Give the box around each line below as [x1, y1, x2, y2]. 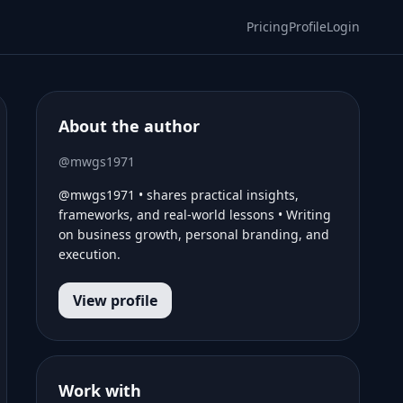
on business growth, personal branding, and [58, 226, 329, 243]
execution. [58, 246, 121, 263]
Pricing [246, 18, 289, 35]
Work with [58, 380, 141, 401]
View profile [73, 291, 157, 310]
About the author [58, 115, 200, 137]
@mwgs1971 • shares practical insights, [58, 186, 299, 203]
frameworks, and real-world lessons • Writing [58, 206, 331, 223]
